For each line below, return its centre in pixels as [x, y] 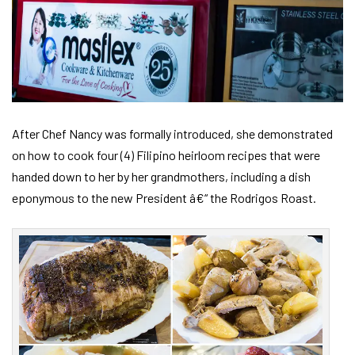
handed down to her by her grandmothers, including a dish [161, 176]
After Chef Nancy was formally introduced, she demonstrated [172, 133]
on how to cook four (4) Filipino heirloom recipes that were [166, 155]
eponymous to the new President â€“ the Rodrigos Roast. [164, 197]
